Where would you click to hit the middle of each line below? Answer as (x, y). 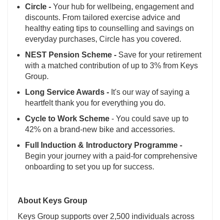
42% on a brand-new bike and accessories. (100, 130)
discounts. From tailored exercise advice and (103, 18)
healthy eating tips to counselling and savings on (110, 28)
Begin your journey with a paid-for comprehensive (111, 156)
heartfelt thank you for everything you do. (95, 103)
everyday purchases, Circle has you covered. (103, 39)
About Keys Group (53, 201)
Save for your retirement (159, 55)
